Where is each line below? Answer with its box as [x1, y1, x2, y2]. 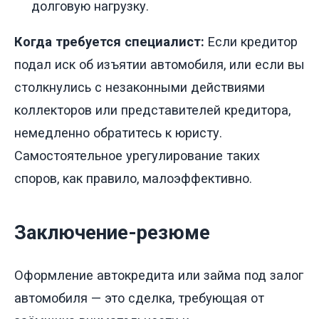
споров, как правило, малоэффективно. [14, 171, 252, 187]
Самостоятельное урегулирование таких [14, 148, 260, 164]
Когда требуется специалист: [14, 34, 204, 50]
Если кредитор [204, 34, 298, 50]
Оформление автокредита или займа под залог [14, 267, 303, 283]
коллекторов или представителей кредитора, [14, 103, 291, 118]
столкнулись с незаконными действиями [14, 80, 265, 95]
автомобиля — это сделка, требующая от [14, 290, 264, 305]
